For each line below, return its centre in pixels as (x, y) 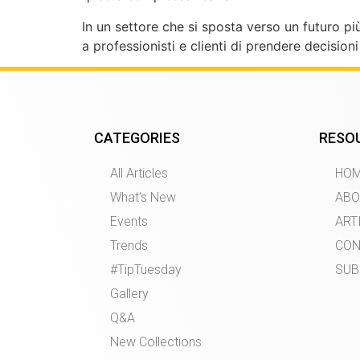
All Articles (139, 174)
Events (129, 222)
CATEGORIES (137, 138)
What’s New (143, 198)
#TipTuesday (146, 270)
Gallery (129, 294)
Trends (129, 246)
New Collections (156, 342)
